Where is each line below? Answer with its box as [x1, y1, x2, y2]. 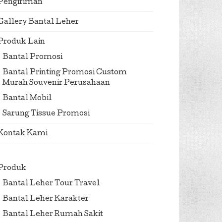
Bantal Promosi [2, 54, 62, 61]
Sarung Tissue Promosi [2, 111, 90, 117]
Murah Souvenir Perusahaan [2, 80, 110, 87]
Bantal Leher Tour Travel [2, 180, 100, 187]
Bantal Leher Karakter [2, 196, 89, 203]
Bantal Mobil [2, 95, 52, 102]
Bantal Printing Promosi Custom [2, 69, 127, 76]
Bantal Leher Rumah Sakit [2, 211, 103, 218]
